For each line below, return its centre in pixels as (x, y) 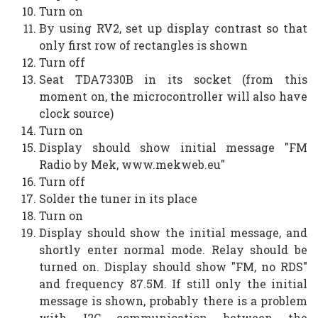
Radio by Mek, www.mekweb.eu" (132, 164)
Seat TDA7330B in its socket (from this (173, 79)
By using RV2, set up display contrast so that (173, 28)
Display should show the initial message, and (173, 232)
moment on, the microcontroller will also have (173, 96)
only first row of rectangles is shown (143, 45)
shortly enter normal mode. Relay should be (173, 249)
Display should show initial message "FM (173, 147)
